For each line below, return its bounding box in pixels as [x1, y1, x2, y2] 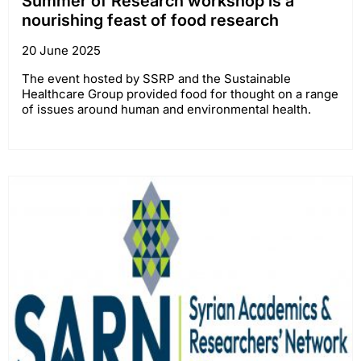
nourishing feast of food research [22, 10, 279, 31]
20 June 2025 [22, 43, 101, 59]
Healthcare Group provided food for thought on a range [22, 86, 338, 102]
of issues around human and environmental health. [22, 102, 311, 118]
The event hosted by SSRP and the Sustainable [22, 71, 291, 87]
